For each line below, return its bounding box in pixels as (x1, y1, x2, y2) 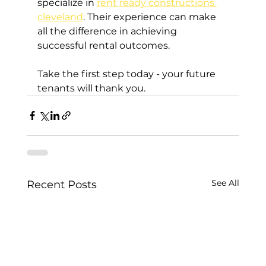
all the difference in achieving (37, 25, 179, 37)
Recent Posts (26, 178, 97, 191)
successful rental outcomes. (37, 39, 170, 51)
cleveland (37, 11, 83, 23)
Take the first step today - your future (37, 68, 218, 80)
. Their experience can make (83, 11, 218, 23)
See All (211, 177, 240, 188)
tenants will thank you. (37, 82, 145, 94)
